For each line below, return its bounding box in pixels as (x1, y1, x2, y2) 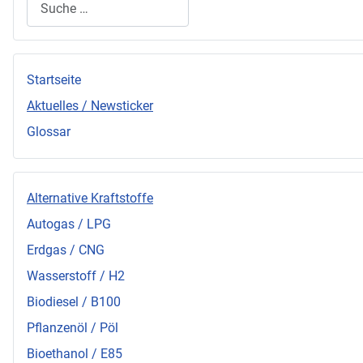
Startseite (27, 72, 81, 88)
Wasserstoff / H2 (27, 268, 125, 284)
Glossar (27, 124, 70, 140)
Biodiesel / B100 (27, 294, 121, 310)
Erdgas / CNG (27, 242, 105, 258)
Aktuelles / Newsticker (27, 98, 153, 114)
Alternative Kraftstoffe (27, 190, 153, 207)
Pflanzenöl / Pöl (27, 320, 118, 336)
